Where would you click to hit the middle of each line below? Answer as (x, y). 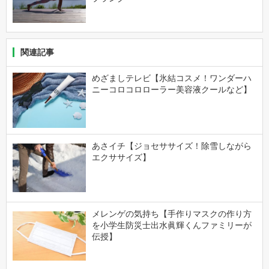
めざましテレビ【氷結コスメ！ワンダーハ (171, 78)
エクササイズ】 (121, 157)
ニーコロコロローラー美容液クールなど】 (171, 89)
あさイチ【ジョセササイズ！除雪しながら (171, 146)
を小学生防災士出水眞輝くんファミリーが (171, 225)
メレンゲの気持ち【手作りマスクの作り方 (171, 213)
